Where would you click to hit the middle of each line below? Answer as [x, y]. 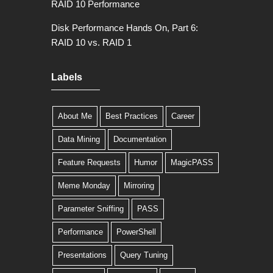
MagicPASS [192, 162]
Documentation [140, 139]
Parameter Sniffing [91, 209]
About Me [75, 116]
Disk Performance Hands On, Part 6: [125, 28]
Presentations [82, 255]
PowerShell [136, 232]
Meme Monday [84, 186]
